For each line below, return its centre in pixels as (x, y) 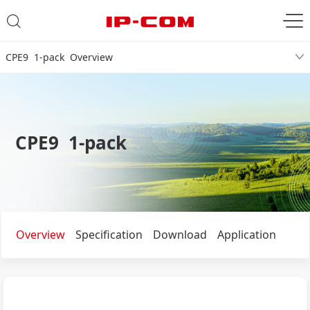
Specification (109, 235)
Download (180, 235)
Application (246, 235)
